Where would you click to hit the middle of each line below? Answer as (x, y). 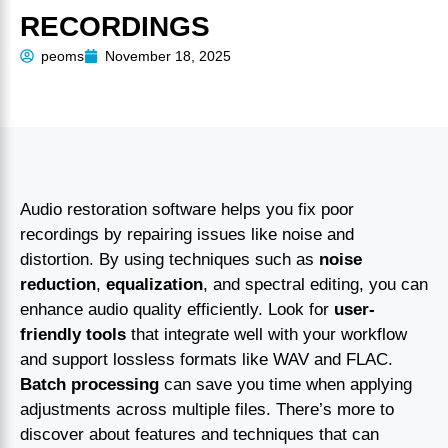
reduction (58, 284)
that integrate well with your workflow (266, 334)
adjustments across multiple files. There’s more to (207, 409)
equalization (154, 284)
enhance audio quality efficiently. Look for (177, 309)
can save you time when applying (285, 384)
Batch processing (89, 384)
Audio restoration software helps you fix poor (187, 209)
